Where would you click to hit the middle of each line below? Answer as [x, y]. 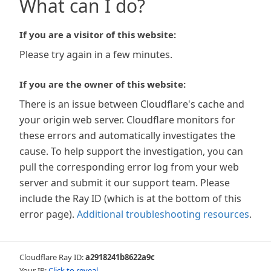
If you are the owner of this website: [103, 84]
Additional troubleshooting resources [163, 214]
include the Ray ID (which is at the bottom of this [130, 198]
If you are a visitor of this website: [98, 34]
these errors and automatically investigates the [127, 135]
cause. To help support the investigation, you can [131, 151]
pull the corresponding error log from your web [129, 167]
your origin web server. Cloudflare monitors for [127, 120]
